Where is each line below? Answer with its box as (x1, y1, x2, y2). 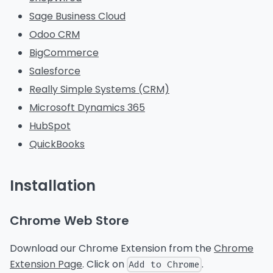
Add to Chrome (129, 258, 200, 271)
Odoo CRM (29, 27, 80, 42)
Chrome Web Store (10, 212, 129, 230)
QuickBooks (29, 137, 85, 152)
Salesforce (29, 64, 80, 79)
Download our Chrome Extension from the (10, 241, 214, 256)
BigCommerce (29, 46, 99, 60)
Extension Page (10, 257, 82, 272)
